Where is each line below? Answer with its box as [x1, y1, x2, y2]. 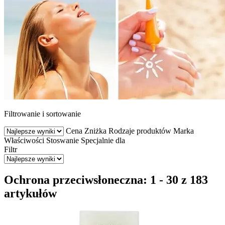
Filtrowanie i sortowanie [4, 109, 81, 118]
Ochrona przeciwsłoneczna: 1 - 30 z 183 [4, 173, 208, 187]
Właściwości [4, 136, 44, 145]
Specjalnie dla [81, 136, 125, 145]
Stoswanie [46, 136, 79, 145]
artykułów [4, 187, 57, 200]
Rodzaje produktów [108, 126, 171, 135]
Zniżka [84, 126, 106, 135]
